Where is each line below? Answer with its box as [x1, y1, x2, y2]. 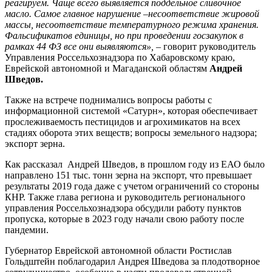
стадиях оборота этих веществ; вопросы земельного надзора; [5, 127, 257, 138]
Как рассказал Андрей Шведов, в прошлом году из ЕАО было [5, 159, 265, 170]
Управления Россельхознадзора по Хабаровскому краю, [5, 52, 235, 63]
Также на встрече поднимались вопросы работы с [5, 95, 212, 106]
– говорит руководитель [154, 41, 256, 52]
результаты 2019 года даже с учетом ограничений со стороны [5, 181, 259, 192]
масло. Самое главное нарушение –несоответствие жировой [5, 8, 259, 19]
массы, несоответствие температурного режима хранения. [5, 19, 259, 30]
